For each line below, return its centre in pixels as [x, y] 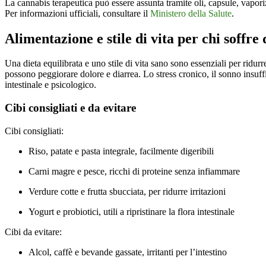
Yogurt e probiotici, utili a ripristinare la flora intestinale [132, 211]
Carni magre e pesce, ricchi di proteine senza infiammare [134, 171]
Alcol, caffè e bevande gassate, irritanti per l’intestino [128, 252]
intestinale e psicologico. [50, 85]
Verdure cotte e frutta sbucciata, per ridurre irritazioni [127, 191]
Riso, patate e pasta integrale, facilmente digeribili [121, 151]
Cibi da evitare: [33, 232]
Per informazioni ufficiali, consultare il [77, 13]
